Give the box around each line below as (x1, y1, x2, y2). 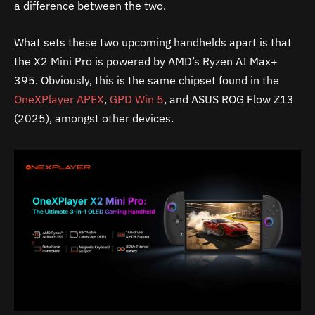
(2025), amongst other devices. (14, 110, 174, 125)
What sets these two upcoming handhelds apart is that (14, 34, 292, 49)
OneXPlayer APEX (14, 91, 104, 106)
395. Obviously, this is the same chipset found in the (14, 72, 279, 87)
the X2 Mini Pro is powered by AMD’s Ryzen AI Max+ (14, 53, 278, 68)
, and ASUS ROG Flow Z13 (164, 91, 294, 106)
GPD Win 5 (110, 91, 164, 106)
